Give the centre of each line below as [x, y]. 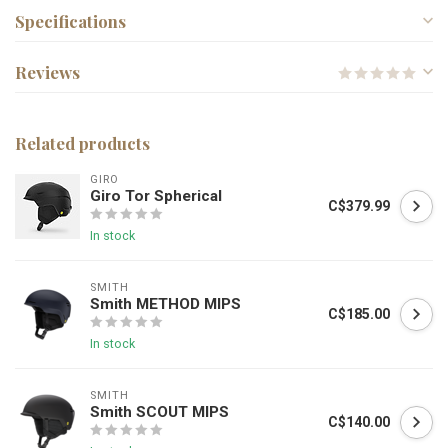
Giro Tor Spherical [156, 196]
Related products [82, 143]
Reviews [47, 72]
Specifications [70, 21]
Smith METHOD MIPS [165, 304]
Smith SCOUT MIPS [159, 412]
